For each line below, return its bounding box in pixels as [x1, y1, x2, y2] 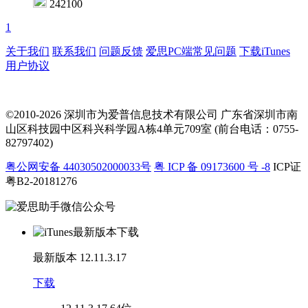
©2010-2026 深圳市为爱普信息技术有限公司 [5, 109, 218, 120]
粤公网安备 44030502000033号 [5, 161, 151, 173]
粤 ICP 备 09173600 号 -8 [154, 161, 270, 173]
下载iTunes [239, 45, 290, 57]
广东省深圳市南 [221, 109, 298, 120]
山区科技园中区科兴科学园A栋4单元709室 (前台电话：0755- [5, 123, 298, 135]
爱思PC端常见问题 [146, 45, 236, 57]
